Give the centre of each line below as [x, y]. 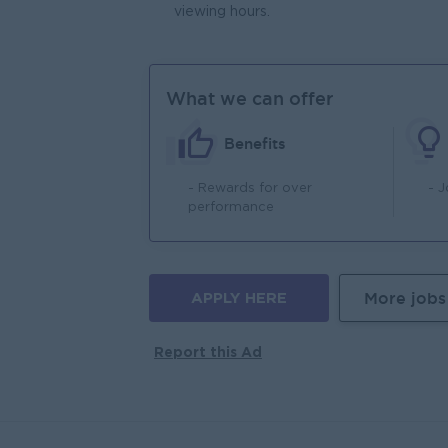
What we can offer [249, 98]
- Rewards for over [250, 188]
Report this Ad [208, 351]
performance [231, 207]
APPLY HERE [239, 297]
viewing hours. [222, 12]
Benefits [255, 143]
